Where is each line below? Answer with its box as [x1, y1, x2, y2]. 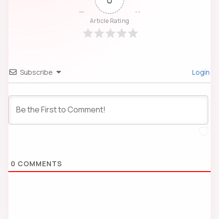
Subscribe [20, 67, 53, 77]
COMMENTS [16, 159, 62, 169]
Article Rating [89, 17, 130, 25]
